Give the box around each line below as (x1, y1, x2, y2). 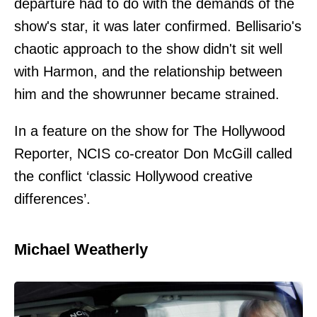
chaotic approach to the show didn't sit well (14, 41, 282, 57)
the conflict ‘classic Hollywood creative (14, 168, 253, 184)
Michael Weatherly (14, 241, 148, 258)
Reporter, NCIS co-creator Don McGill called (14, 146, 292, 161)
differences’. (14, 191, 91, 207)
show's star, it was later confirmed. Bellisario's (14, 18, 301, 34)
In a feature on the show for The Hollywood (14, 123, 285, 139)
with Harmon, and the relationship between (14, 64, 282, 79)
